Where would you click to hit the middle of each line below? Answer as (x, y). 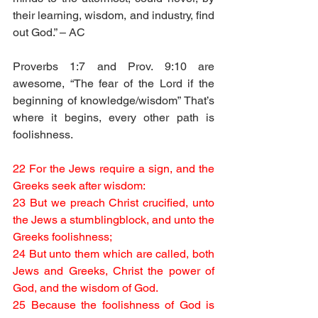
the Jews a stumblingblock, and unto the (114, 220)
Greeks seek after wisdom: (79, 186)
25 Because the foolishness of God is (114, 305)
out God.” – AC (49, 32)
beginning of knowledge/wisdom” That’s (114, 100)
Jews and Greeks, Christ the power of (114, 271)
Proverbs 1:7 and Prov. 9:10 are (114, 66)
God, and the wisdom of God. (86, 288)
